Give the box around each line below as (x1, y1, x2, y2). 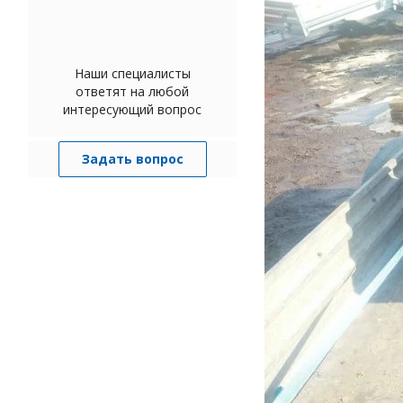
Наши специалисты (74, 65, 191, 82)
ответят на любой (76, 83, 189, 100)
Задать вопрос (81, 150, 184, 167)
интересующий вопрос (63, 101, 201, 118)
